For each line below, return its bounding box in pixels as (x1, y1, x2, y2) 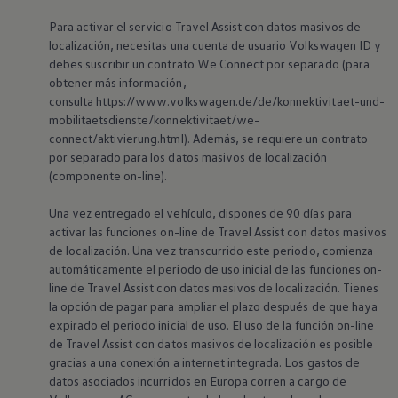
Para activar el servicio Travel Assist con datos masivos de (48, 19, 361, 35)
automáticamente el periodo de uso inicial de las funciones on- (48, 261, 383, 277)
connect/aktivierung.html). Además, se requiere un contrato (48, 131, 368, 147)
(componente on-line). (48, 168, 171, 184)
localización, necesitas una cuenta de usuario (48, 37, 287, 53)
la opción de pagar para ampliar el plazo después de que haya (48, 298, 378, 314)
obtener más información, (48, 75, 187, 91)
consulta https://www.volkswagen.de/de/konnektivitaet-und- (48, 93, 385, 109)
